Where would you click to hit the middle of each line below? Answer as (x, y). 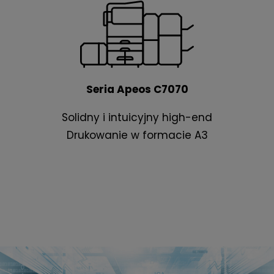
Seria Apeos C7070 (137, 90)
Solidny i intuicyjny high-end (137, 118)
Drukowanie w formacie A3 (137, 135)
